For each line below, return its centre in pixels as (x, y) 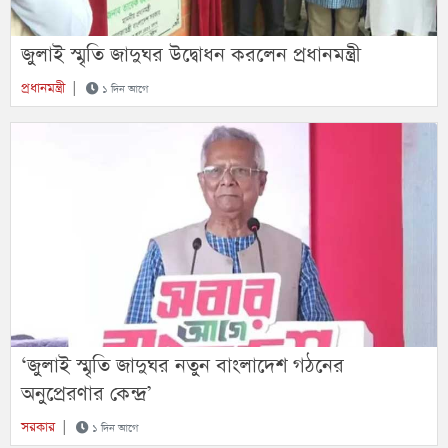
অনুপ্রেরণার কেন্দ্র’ (86, 393)
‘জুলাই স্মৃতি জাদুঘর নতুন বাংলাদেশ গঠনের (182, 365)
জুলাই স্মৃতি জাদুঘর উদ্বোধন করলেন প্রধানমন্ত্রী (191, 55)
